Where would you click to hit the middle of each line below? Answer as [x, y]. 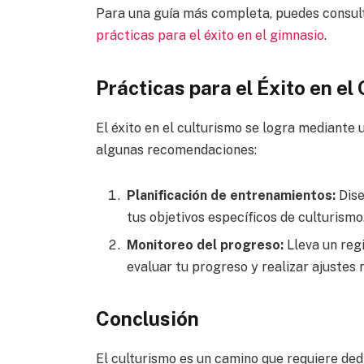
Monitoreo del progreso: [205, 245]
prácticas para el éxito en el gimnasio [210, 36]
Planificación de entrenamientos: [231, 195]
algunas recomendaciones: [176, 149]
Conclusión [147, 318]
